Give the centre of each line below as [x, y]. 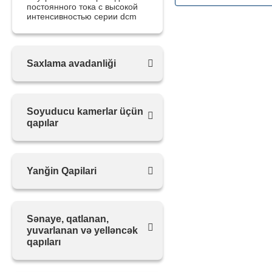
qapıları [44, 242]
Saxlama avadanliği [71, 63]
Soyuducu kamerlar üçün [85, 111]
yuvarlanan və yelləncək [82, 230]
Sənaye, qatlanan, [68, 219]
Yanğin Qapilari [62, 171]
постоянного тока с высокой [82, 7]
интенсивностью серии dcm [82, 16]
